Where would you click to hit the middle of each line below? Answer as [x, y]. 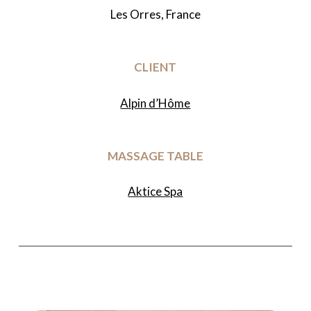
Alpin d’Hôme [155, 103]
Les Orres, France [155, 15]
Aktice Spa [155, 192]
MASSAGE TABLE [155, 155]
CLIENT [155, 67]
